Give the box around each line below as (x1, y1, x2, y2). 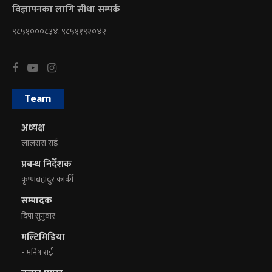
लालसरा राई (21, 136, 58, 151)
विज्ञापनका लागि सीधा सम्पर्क (12, 1, 120, 18)
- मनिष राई (21, 245, 53, 260)
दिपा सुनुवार (21, 209, 55, 223)
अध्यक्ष (21, 120, 45, 137)
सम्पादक (21, 192, 52, 209)
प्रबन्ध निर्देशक (21, 156, 72, 173)
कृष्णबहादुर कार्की (21, 172, 73, 187)
